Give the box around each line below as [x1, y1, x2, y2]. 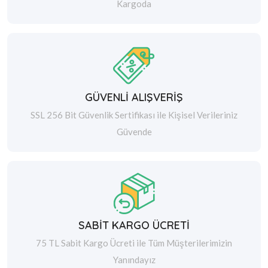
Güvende [116, 126, 152, 138]
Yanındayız [112, 254, 156, 266]
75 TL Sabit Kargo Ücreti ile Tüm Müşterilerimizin [36, 237, 232, 249]
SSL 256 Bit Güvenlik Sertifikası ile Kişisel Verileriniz [31, 109, 237, 121]
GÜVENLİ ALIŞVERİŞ [85, 90, 183, 105]
